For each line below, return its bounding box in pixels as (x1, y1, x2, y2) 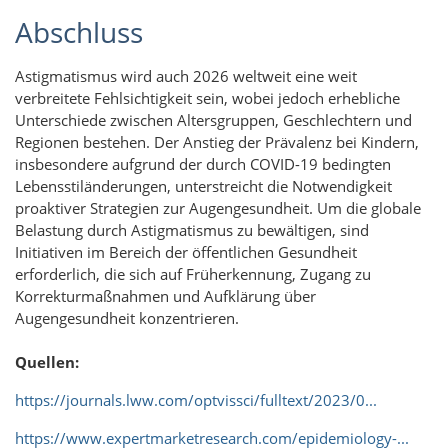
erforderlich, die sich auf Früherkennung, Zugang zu (15, 264, 371, 285)
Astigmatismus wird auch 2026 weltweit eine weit (15, 66, 357, 87)
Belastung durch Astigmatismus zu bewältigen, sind (15, 220, 369, 241)
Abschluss (15, 12, 143, 51)
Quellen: (15, 352, 79, 373)
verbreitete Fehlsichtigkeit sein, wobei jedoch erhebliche (15, 88, 400, 109)
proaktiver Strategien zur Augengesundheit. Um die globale (15, 198, 421, 219)
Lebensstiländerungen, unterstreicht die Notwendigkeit (15, 176, 392, 197)
